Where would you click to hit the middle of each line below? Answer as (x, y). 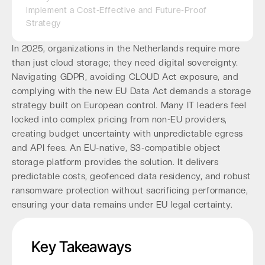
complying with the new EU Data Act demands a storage (132, 91)
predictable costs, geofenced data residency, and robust (132, 176)
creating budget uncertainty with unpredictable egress (127, 134)
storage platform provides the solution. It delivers (115, 162)
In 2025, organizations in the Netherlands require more (126, 49)
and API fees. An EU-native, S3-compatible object (116, 148)
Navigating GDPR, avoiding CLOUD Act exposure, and (125, 77)
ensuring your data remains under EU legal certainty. (122, 205)
